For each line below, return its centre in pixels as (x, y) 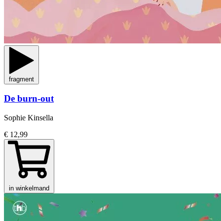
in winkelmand (29, 188)
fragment (21, 79)
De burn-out (29, 99)
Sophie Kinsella (29, 118)
